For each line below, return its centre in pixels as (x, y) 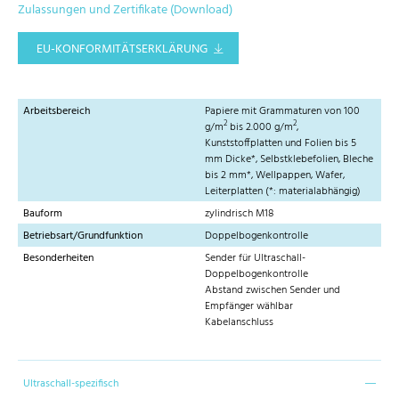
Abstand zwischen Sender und (273, 291)
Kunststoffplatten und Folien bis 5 (281, 143)
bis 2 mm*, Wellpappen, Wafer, (275, 175)
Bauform (43, 213)
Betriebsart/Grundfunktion (83, 236)
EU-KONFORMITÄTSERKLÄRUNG (122, 50)
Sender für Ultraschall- (255, 259)
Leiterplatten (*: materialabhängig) (283, 191)
